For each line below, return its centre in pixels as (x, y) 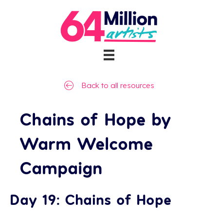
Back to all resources (118, 86)
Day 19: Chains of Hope (91, 199)
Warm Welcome (86, 143)
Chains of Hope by (95, 118)
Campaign (61, 167)
